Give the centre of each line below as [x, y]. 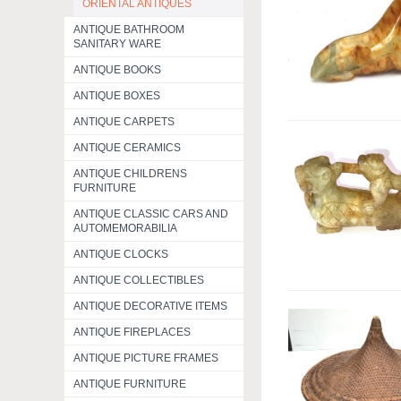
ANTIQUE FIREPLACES [132, 332]
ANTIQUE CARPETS [124, 122]
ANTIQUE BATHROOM [129, 30]
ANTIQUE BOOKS [117, 70]
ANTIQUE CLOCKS [121, 254]
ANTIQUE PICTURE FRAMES [146, 358]
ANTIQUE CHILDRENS [130, 174]
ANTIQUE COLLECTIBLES [139, 280]
